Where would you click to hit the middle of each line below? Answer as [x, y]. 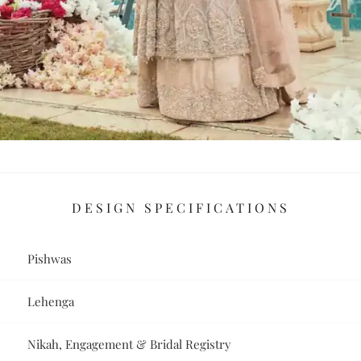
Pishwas [50, 259]
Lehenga [51, 302]
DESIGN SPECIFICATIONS [180, 208]
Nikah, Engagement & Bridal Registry [130, 344]
